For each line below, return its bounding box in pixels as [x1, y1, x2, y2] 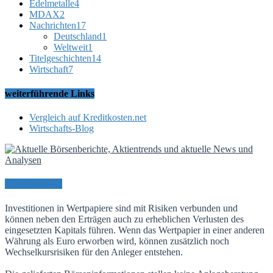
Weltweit [54, 42, 88, 53]
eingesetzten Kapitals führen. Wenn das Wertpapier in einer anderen [5, 224, 264, 235]
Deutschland [54, 31, 102, 42]
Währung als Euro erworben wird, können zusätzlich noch [5, 235, 229, 246]
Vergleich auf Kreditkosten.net [29, 112, 146, 122]
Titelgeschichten [29, 53, 91, 64]
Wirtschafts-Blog [29, 123, 94, 133]
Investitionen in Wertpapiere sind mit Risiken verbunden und [5, 202, 238, 213]
